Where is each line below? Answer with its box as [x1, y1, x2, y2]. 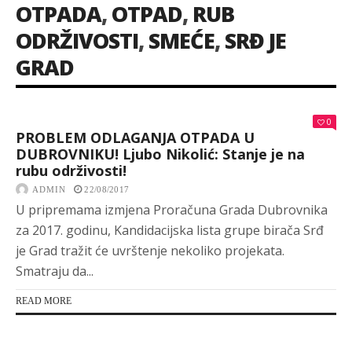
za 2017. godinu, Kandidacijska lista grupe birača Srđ [16, 222, 324, 239]
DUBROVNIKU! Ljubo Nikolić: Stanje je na [16, 145, 305, 163]
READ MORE [16, 295, 71, 306]
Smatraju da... [16, 262, 93, 280]
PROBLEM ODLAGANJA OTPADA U [16, 128, 255, 147]
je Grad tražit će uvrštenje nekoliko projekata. [16, 242, 284, 259]
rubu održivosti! [16, 161, 126, 180]
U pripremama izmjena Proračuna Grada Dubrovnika [16, 201, 328, 218]
